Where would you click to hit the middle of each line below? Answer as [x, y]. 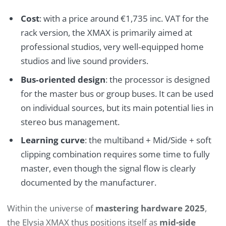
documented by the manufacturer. [88, 183]
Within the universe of [51, 208]
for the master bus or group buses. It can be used [117, 93]
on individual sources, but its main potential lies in [117, 107]
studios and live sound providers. [84, 61]
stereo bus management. [70, 122]
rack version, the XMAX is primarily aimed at [106, 33]
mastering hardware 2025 [150, 208]
